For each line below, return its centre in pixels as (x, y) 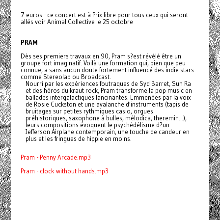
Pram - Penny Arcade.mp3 (55, 157)
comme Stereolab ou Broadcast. (66, 77)
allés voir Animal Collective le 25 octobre (77, 22)
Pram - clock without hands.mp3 (64, 171)
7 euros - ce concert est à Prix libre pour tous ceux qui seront (104, 15)
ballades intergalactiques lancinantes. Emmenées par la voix (108, 97)
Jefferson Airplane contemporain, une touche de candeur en (107, 132)
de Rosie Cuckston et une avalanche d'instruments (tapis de (107, 104)
